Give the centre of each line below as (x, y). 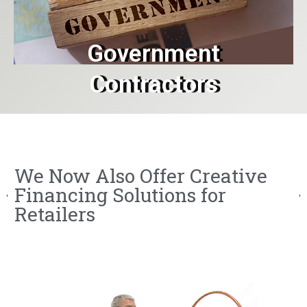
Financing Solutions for (120, 195)
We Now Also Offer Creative (140, 176)
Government (153, 54)
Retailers (54, 214)
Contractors (153, 85)
